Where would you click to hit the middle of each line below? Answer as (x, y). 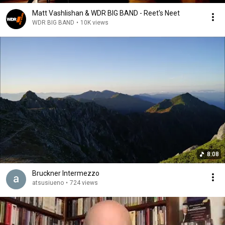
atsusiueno (48, 183)
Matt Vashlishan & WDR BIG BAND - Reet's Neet (106, 13)
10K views (94, 23)
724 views (84, 183)
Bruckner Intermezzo (66, 173)
